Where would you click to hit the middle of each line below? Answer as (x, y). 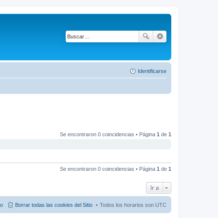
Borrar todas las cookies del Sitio (54, 205)
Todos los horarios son (127, 205)
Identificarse (152, 71)
